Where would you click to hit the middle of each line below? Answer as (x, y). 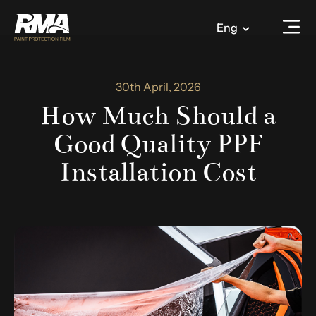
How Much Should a (158, 116)
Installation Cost (158, 172)
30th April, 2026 (158, 87)
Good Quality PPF (158, 144)
